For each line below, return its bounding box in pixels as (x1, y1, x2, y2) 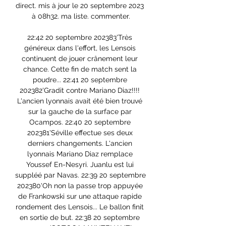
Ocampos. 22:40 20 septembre (29, 118, 131, 127)
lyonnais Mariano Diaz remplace (27, 150, 133, 158)
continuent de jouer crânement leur (22, 54, 138, 63)
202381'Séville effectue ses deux (27, 129, 133, 137)
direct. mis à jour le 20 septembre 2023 (16, 2, 144, 10)
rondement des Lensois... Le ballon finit (16, 203, 144, 211)
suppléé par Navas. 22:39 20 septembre (15, 171, 146, 180)
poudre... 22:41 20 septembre (32, 76, 127, 84)
